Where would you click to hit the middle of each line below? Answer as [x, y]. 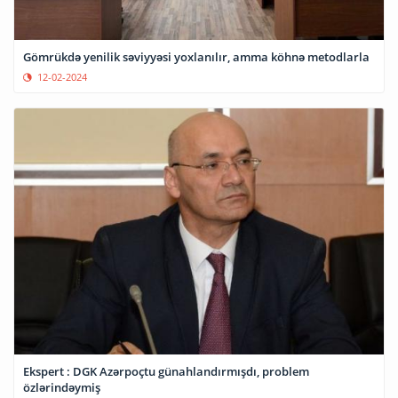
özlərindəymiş [62, 387]
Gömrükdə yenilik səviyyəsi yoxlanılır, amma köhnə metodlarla [196, 57]
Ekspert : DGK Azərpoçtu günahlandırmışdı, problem [166, 371]
